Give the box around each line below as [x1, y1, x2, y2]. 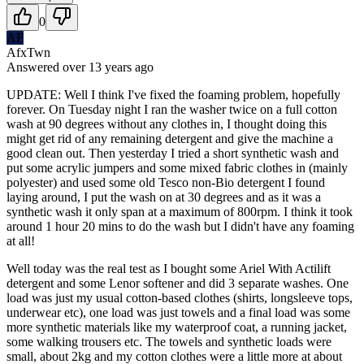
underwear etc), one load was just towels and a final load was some [6, 305, 350, 319]
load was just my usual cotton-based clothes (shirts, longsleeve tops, [6, 290, 353, 305]
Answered [6, 59, 63, 74]
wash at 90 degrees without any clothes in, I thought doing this [6, 116, 327, 131]
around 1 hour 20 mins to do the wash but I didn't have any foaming [6, 219, 354, 233]
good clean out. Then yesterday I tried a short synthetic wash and [6, 145, 339, 160]
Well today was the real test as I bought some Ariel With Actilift [6, 261, 331, 275]
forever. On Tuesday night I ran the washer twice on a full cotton [6, 102, 337, 116]
